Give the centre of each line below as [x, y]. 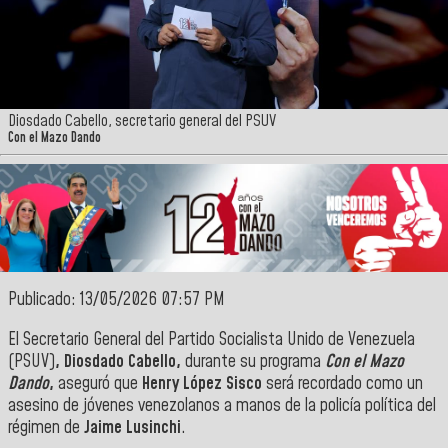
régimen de [46, 427]
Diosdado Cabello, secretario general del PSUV [142, 121]
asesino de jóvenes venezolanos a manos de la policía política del [222, 405]
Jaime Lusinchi [132, 427]
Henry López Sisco [200, 383]
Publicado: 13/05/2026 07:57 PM [116, 300]
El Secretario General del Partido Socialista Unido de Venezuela [211, 339]
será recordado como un [342, 383]
